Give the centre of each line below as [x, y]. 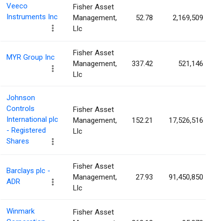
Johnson [21, 98]
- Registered [26, 130]
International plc [32, 120]
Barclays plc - [28, 171]
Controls [20, 109]
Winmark [20, 211]
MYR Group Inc [31, 57]
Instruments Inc [32, 17]
